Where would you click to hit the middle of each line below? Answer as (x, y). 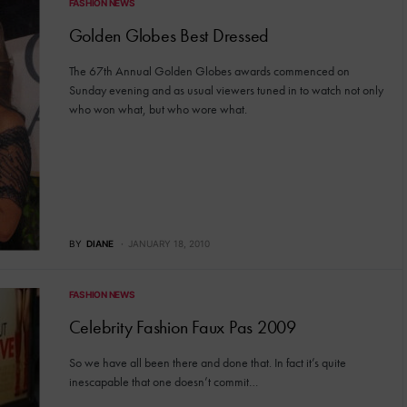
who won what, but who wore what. (158, 109)
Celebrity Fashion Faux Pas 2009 (182, 327)
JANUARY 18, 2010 (169, 243)
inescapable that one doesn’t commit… (163, 381)
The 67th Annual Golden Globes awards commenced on (209, 70)
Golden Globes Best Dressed (169, 35)
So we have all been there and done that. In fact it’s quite (207, 362)
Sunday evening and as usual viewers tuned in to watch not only (226, 89)
